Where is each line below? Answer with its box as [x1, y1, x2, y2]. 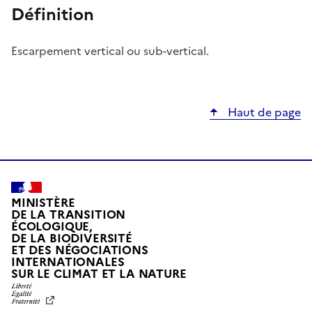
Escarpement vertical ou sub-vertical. [11, 42, 209, 60]
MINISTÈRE [11, 194, 75, 212]
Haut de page [225, 104, 301, 121]
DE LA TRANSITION [11, 205, 126, 224]
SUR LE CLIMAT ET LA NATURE [11, 265, 187, 283]
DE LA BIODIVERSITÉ [11, 229, 132, 247]
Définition [11, 2, 94, 28]
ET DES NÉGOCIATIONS [11, 241, 148, 259]
